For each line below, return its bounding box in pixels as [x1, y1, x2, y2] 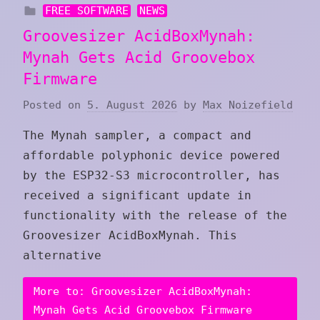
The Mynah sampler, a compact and [23, 128, 251, 142]
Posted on [23, 98, 87, 111]
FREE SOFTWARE [44, 4, 129, 18]
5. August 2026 [87, 98, 177, 111]
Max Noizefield [203, 98, 293, 111]
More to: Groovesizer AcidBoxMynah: [34, 285, 252, 299]
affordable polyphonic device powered [23, 148, 280, 162]
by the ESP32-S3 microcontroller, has [23, 168, 280, 182]
